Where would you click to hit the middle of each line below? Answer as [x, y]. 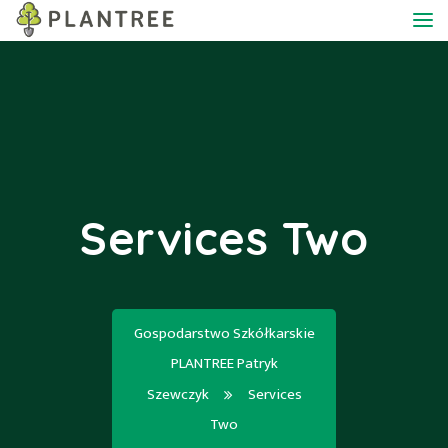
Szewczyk [177, 394]
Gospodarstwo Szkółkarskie [224, 333]
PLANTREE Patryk [224, 363]
